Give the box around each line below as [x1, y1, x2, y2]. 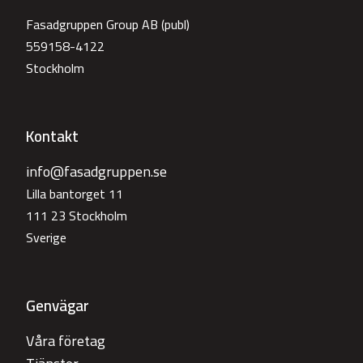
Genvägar [26, 291, 89, 321]
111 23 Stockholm [26, 203, 127, 228]
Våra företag [26, 327, 105, 355]
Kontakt [26, 122, 79, 152]
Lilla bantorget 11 [26, 181, 123, 207]
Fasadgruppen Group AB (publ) [26, 12, 190, 37]
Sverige [26, 225, 66, 250]
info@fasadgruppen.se [26, 158, 167, 186]
